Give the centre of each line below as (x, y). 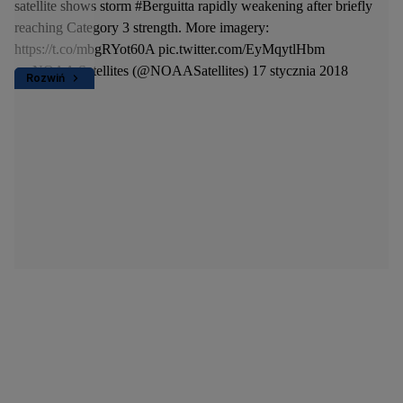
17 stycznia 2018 (300, 71)
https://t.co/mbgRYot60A (85, 49)
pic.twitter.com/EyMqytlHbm (242, 49)
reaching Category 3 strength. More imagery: (142, 28)
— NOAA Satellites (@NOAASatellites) (133, 71)
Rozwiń (45, 78)
